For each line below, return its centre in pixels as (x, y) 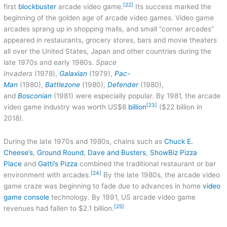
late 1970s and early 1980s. (50, 63)
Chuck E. (179, 141)
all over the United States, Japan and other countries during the (108, 51)
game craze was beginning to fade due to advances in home (103, 186)
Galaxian (73, 74)
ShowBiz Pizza (174, 152)
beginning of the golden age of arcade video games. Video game (109, 18)
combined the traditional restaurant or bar (147, 163)
